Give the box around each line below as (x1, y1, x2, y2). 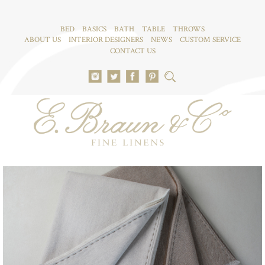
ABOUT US (24, 35, 61, 45)
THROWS (173, 24, 205, 34)
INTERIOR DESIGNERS (69, 35, 143, 45)
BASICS (82, 24, 106, 34)
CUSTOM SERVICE (180, 35, 241, 45)
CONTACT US (109, 46, 156, 56)
